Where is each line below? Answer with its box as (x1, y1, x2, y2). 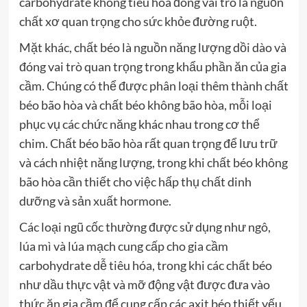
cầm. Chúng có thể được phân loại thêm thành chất (19, 77, 288, 93)
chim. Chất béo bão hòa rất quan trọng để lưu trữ (19, 135, 278, 151)
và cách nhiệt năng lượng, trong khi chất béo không (19, 154, 288, 170)
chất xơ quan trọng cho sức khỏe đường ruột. (19, 13, 257, 29)
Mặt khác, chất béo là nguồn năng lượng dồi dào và (19, 39, 286, 55)
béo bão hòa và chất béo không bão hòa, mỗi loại (19, 97, 272, 112)
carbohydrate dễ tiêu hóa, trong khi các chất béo (19, 257, 272, 273)
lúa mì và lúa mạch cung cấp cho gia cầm (19, 238, 228, 254)
